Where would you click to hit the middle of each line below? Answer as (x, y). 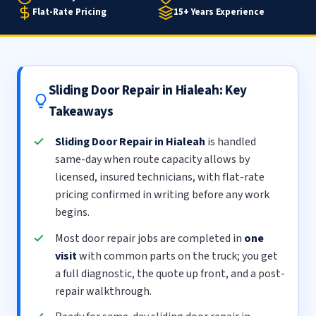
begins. (73, 213)
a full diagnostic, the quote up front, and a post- (170, 273)
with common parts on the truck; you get (178, 256)
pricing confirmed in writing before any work (163, 195)
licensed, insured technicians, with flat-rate (160, 177)
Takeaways (81, 112)
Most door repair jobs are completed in (150, 238)
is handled (231, 142)
